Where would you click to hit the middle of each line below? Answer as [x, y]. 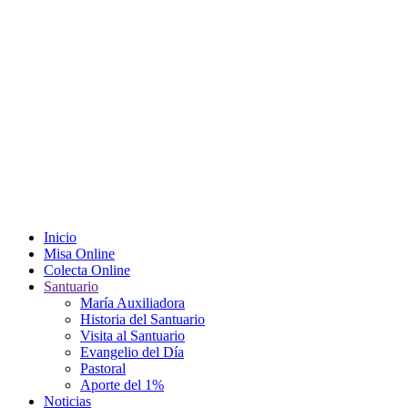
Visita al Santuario [133, 336]
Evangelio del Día [132, 352]
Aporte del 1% [122, 385]
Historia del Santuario [143, 319]
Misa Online [79, 254]
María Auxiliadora [133, 303]
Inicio [60, 237]
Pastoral [103, 368]
